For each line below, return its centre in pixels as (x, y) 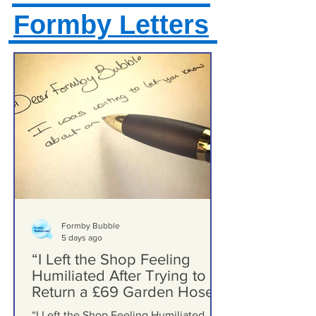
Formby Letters (111, 88)
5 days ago (82, 301)
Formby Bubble (91, 290)
